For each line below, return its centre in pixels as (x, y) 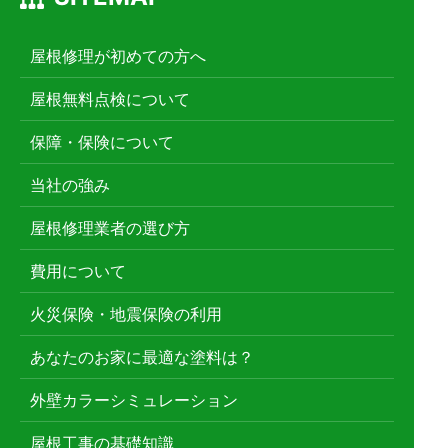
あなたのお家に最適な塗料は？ (142, 357)
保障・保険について (102, 142)
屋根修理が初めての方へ (118, 56)
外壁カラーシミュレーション (134, 400)
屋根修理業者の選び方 (110, 228)
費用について (78, 271)
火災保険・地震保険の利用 (126, 314)
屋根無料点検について (110, 99)
